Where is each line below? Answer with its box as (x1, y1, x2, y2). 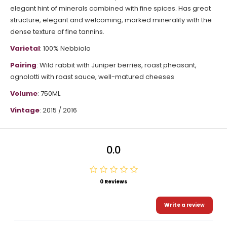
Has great (178, 4, 211, 13)
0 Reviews (100, 178, 127, 185)
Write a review (164, 201, 205, 209)
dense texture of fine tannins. (10, 27, 104, 36)
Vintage (10, 105, 40, 115)
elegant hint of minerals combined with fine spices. (10, 4, 178, 13)
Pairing (10, 60, 36, 70)
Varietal (10, 44, 40, 53)
